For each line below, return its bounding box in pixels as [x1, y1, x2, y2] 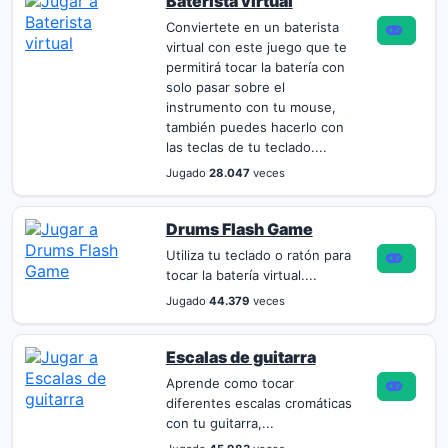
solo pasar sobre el [165, 79, 285, 95]
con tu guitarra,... [165, 415, 274, 431]
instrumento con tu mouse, [165, 99, 336, 115]
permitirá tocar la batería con [165, 59, 345, 75]
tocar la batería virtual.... [165, 267, 317, 283]
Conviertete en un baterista [165, 19, 339, 35]
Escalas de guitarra [165, 347, 316, 367]
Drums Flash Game [165, 219, 313, 239]
